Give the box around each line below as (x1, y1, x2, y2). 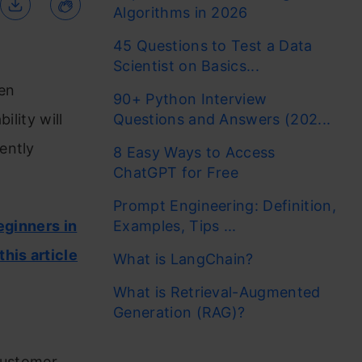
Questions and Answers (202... (113, 111, 331, 128)
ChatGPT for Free (113, 164, 243, 181)
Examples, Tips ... (113, 217, 237, 234)
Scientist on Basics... (113, 57, 260, 74)
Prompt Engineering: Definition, (113, 197, 336, 214)
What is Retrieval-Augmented (113, 284, 321, 301)
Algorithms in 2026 (113, 4, 248, 21)
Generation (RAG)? (113, 304, 246, 321)
